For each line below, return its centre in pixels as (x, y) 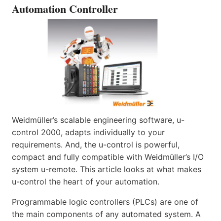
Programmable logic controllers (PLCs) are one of (105, 202)
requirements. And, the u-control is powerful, (96, 145)
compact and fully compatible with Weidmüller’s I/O (108, 157)
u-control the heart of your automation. (86, 182)
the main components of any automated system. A (106, 214)
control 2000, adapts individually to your (88, 132)
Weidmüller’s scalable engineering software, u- (98, 120)
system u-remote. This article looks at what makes (107, 169)
